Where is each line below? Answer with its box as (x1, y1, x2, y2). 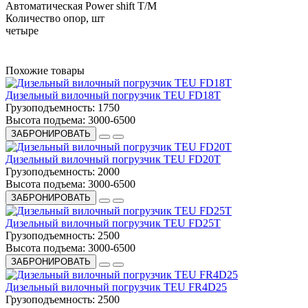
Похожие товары (5, 64, 85, 76)
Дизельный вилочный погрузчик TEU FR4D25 (5, 280, 227, 293)
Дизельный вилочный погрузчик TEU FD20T (5, 153, 221, 165)
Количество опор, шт (5, 12, 104, 24)
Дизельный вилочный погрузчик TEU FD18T (5, 89, 221, 101)
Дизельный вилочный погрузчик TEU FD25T (5, 217, 221, 229)
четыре (5, 24, 38, 36)
